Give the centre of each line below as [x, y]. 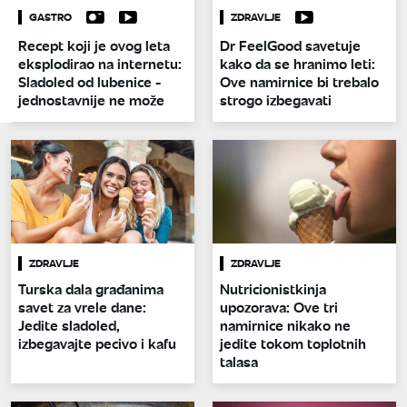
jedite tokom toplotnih [293, 342]
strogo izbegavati [276, 100]
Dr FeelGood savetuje [290, 45]
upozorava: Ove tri [279, 306]
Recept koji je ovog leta [94, 45]
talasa [239, 361]
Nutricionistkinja [273, 288]
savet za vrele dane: [82, 306]
